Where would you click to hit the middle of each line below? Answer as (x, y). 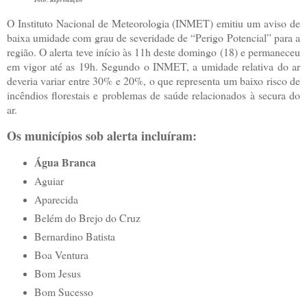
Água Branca (65, 162)
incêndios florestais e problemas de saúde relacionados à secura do (153, 95)
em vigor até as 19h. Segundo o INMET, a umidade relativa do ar (153, 66)
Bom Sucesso (63, 291)
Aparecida (56, 199)
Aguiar (49, 180)
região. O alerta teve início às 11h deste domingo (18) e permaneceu (153, 52)
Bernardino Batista (74, 236)
